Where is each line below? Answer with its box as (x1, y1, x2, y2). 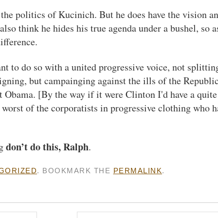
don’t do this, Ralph (6, 140, 89, 154)
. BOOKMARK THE (37, 166, 113, 175)
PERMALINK (113, 166, 162, 175)
